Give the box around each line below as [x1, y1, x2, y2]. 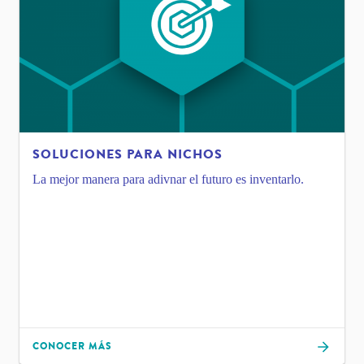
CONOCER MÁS [32, 338, 112, 353]
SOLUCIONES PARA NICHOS [32, 145, 223, 165]
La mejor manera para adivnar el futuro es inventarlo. [32, 172, 304, 187]
